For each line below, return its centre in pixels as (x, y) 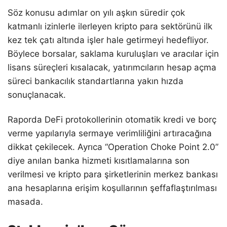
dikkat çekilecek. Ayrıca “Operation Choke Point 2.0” (113, 147)
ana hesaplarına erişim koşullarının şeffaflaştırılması (112, 188)
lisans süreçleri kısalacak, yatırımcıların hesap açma (112, 67)
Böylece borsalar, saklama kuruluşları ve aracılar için (113, 53)
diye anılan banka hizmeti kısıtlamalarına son (99, 160)
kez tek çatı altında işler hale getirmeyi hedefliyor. (108, 40)
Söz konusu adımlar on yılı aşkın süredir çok (96, 12)
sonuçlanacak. (37, 94)
